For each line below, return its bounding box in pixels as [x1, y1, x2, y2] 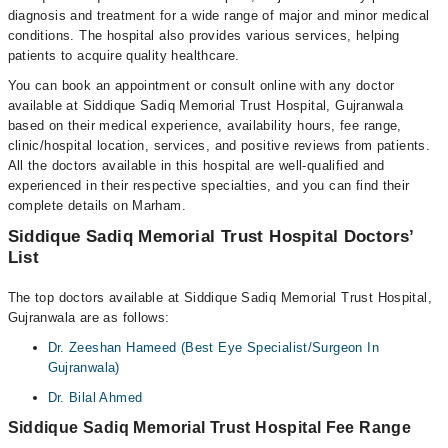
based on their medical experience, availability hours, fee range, [7, 118, 402, 133]
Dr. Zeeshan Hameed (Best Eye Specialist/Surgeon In [47, 340, 380, 355]
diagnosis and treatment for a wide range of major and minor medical [7, 8, 430, 23]
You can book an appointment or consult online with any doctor [7, 78, 395, 93]
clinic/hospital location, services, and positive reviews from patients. [7, 138, 431, 153]
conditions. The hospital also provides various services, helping [7, 28, 400, 43]
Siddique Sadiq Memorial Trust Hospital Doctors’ [7, 227, 414, 246]
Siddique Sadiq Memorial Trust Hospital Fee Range [7, 419, 412, 436]
